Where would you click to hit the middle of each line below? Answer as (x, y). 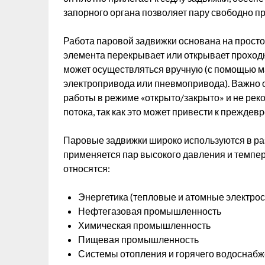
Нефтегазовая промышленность (150, 211)
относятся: (87, 168)
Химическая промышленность (144, 225)
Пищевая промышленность (138, 239)
